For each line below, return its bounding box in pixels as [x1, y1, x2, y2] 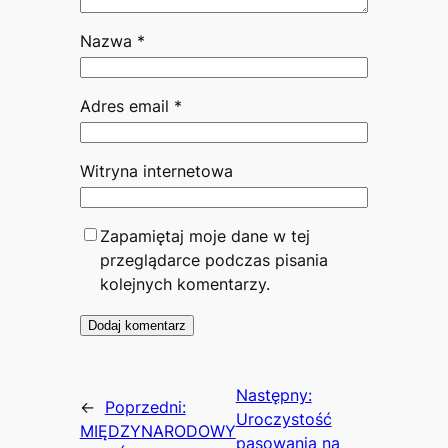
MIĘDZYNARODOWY [79, 421, 236, 442]
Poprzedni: [104, 397, 186, 418]
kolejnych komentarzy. [99, 273, 270, 294]
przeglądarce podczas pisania [99, 249, 328, 270]
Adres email [79, 95, 174, 116]
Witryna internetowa [79, 160, 233, 181]
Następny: [235, 385, 312, 406]
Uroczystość [235, 409, 332, 430]
